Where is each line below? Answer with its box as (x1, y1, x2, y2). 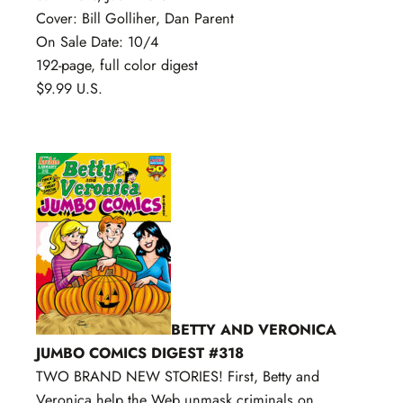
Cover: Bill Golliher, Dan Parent (36, 7, 234, 29)
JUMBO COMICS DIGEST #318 (36, 343, 244, 364)
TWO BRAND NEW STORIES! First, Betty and (36, 366, 319, 388)
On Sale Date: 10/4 (36, 31, 158, 52)
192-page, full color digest (36, 54, 198, 76)
